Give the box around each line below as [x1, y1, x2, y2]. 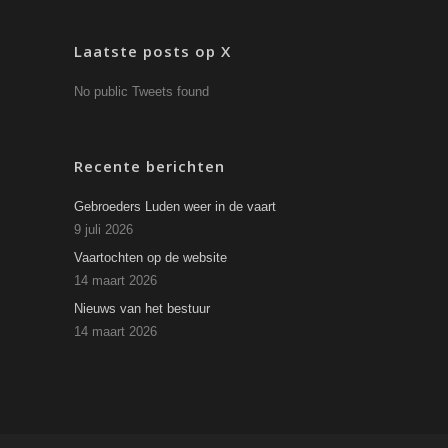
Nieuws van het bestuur [74, 300, 210, 316]
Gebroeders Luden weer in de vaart [74, 198, 276, 214]
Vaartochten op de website [74, 249, 227, 265]
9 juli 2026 [74, 221, 133, 237]
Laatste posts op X [74, 40, 231, 61]
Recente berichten [74, 155, 225, 176]
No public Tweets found [74, 83, 209, 99]
